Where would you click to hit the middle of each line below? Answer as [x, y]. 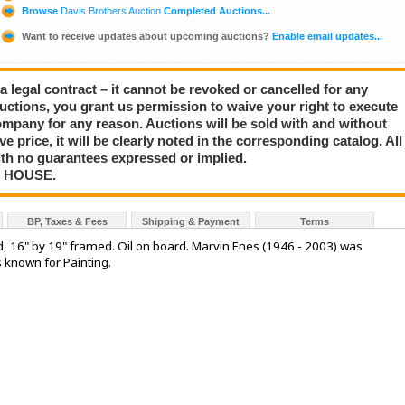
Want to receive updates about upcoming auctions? [146, 36]
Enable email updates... [326, 36]
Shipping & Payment [191, 222]
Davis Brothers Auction [111, 10]
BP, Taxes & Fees [67, 222]
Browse [40, 10]
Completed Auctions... [216, 10]
